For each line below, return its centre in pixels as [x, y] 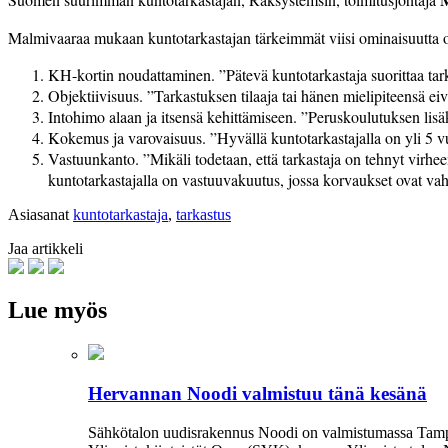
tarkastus [203, 214]
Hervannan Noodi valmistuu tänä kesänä [257, 394]
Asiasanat [38, 214]
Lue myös [57, 310]
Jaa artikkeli [45, 248]
